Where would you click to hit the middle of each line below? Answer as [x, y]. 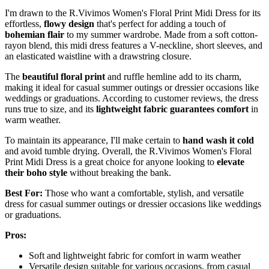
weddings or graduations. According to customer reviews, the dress [131, 98]
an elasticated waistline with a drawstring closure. [98, 56]
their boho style [36, 172]
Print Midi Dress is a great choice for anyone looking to [111, 162]
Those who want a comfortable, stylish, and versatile [143, 193]
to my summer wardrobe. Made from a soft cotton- [161, 34]
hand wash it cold [218, 140]
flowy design [69, 23]
